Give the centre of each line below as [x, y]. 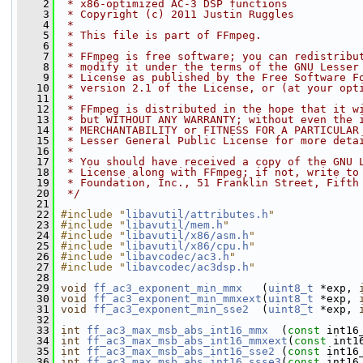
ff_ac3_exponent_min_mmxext [177, 299]
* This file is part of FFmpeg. [161, 35]
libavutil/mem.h [174, 225]
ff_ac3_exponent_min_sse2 [171, 309]
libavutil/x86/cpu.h [187, 246]
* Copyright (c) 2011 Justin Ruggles [177, 14]
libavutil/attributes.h [197, 214]
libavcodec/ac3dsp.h [187, 267]
